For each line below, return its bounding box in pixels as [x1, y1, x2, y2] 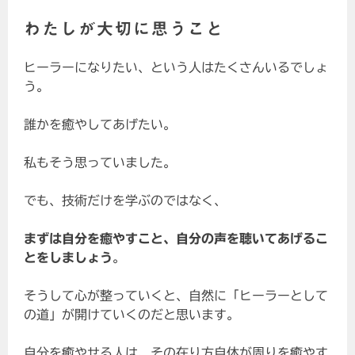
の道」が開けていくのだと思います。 [24, 308, 240, 322]
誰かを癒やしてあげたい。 [24, 118, 177, 132]
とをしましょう [24, 251, 113, 265]
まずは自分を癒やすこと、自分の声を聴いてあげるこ [24, 232, 329, 246]
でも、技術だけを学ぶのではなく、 [24, 194, 227, 208]
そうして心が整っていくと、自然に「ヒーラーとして [24, 289, 329, 303]
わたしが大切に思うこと [24, 21, 225, 38]
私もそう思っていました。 [24, 156, 177, 170]
